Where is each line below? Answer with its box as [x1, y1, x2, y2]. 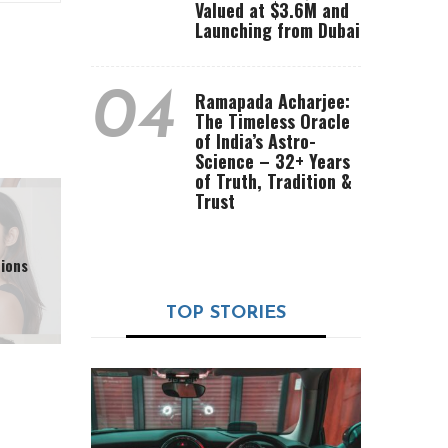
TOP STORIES [166, 304, 286, 323]
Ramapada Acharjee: [195, 88, 350, 114]
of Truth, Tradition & [195, 168, 352, 194]
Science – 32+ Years [195, 148, 350, 174]
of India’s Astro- [195, 128, 316, 154]
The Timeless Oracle [195, 108, 350, 134]
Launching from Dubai [195, 17, 360, 43]
